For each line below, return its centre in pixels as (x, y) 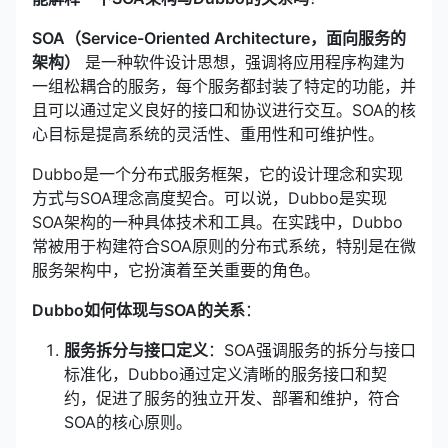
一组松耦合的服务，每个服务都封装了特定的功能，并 (224, 86)
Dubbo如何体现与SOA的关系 (138, 310)
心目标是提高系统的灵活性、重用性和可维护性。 (208, 134)
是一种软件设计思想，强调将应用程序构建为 (242, 62)
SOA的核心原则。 (128, 422)
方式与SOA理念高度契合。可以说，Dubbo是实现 (209, 198)
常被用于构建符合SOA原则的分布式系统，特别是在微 (224, 246)
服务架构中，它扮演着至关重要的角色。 (176, 270)
